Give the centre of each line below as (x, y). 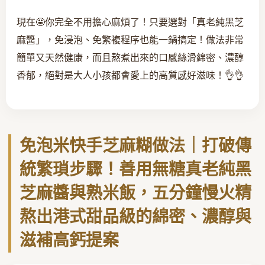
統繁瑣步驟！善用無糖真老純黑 (135, 169)
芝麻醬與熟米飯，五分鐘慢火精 (135, 193)
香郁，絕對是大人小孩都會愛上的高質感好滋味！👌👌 (130, 75)
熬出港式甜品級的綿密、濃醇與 (135, 216)
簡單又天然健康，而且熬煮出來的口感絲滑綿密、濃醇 (130, 57)
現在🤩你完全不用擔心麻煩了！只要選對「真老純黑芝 (130, 22)
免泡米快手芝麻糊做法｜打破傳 (135, 146)
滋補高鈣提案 (69, 240)
